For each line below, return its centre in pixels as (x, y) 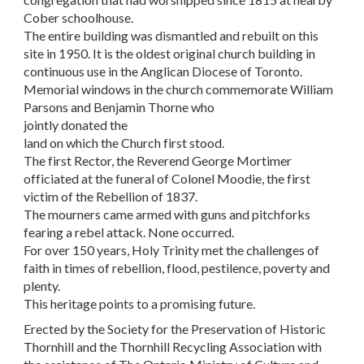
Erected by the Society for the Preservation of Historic (175, 329)
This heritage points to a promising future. (140, 303)
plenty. (42, 285)
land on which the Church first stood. (124, 142)
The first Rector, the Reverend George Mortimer (158, 160)
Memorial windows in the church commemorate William (179, 89)
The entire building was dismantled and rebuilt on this (171, 35)
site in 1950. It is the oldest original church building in (170, 53)
